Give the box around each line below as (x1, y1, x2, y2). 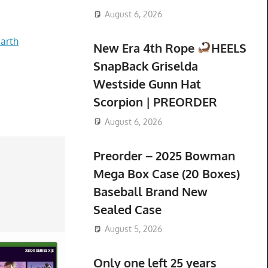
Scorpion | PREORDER (93, 93, 217, 109)
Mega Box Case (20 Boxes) (93, 165, 240, 181)
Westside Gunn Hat (93, 75, 201, 92)
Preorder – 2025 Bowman (93, 147, 235, 163)
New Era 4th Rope (93, 39, 197, 56)
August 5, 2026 (104, 224, 162, 234)
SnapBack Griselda (93, 57, 198, 74)
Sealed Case (93, 201, 162, 217)
